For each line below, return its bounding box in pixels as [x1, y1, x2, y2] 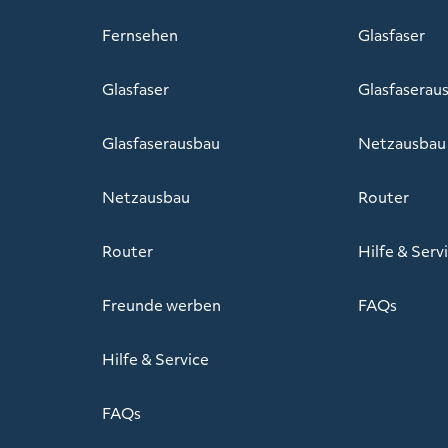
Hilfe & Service [102, 347, 209, 370]
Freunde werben [102, 293, 221, 316]
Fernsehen [102, 23, 178, 46]
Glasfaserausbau [102, 131, 220, 154]
